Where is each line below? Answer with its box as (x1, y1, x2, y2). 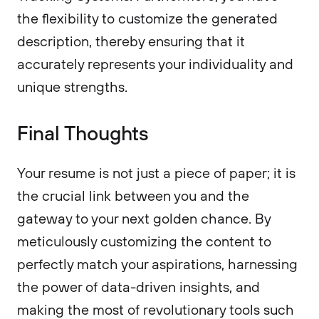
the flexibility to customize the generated (17, 9, 278, 27)
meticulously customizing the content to (17, 232, 271, 250)
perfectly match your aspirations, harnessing (17, 255, 298, 273)
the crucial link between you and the (17, 187, 249, 204)
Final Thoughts (17, 120, 149, 145)
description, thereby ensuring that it (17, 32, 245, 50)
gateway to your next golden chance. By (17, 209, 271, 227)
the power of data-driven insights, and (17, 278, 260, 296)
